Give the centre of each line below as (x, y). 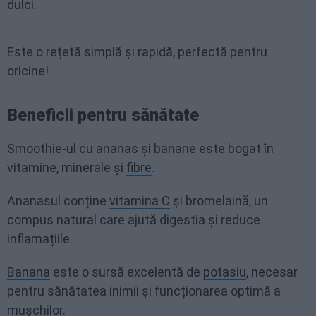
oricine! (28, 71)
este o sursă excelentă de (127, 272)
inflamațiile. (40, 238)
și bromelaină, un (219, 200)
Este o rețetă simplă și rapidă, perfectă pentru (137, 51)
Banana (29, 272)
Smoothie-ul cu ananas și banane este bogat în (140, 148)
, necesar (272, 272)
